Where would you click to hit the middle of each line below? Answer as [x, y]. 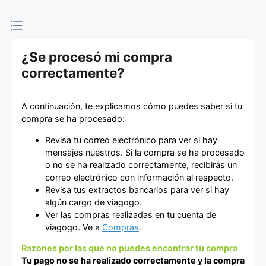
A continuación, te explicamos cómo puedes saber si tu [132, 106]
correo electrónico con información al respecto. [139, 177]
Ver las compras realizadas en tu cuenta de [131, 214]
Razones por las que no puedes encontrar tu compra [129, 248]
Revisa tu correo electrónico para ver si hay [131, 140]
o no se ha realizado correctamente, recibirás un [141, 164]
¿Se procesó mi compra [97, 57]
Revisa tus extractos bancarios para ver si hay [137, 189]
